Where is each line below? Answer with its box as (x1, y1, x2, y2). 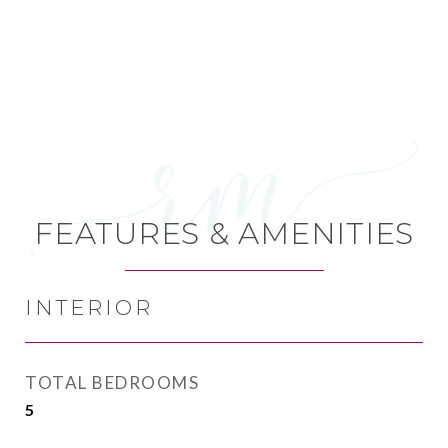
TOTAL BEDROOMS (25, 372, 199, 393)
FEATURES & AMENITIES (34, 215, 414, 252)
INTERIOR (25, 295, 153, 320)
